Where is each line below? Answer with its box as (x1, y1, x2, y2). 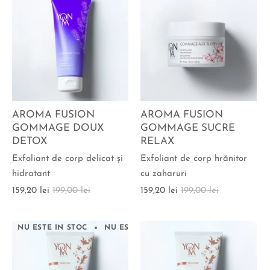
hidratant (12, 169, 50, 178)
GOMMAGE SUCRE (140, 123, 235, 134)
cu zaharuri (140, 169, 187, 178)
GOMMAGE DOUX (12, 123, 104, 134)
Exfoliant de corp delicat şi (12, 154, 123, 163)
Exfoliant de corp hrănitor (140, 154, 247, 163)
